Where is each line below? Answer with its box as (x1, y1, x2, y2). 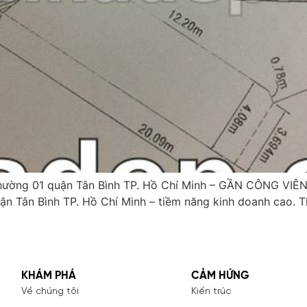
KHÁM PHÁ (21, 269, 77, 282)
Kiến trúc (191, 286, 231, 297)
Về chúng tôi (21, 286, 79, 297)
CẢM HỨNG (191, 269, 249, 282)
